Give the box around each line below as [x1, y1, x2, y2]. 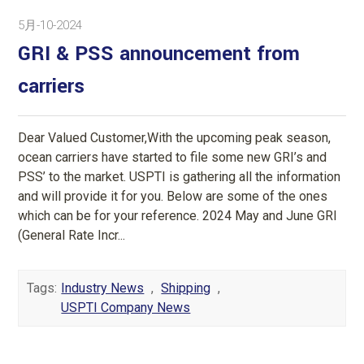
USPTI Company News [61, 299, 191, 315]
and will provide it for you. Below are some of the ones [18, 188, 328, 204]
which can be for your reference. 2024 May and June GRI [18, 207, 338, 223]
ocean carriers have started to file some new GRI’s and [18, 149, 327, 165]
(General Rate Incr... [18, 227, 126, 243]
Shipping [161, 279, 211, 296]
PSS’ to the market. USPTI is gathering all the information [18, 168, 341, 184]
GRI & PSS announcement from [18, 39, 301, 68]
